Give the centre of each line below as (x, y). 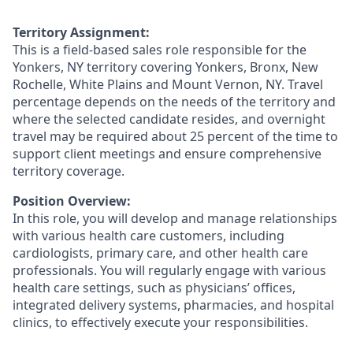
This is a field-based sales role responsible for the (160, 50)
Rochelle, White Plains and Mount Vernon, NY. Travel (168, 84)
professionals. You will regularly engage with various (169, 270)
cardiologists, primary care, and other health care (160, 253)
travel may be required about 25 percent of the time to (175, 136)
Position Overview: (72, 201)
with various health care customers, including (149, 236)
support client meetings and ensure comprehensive (167, 154)
